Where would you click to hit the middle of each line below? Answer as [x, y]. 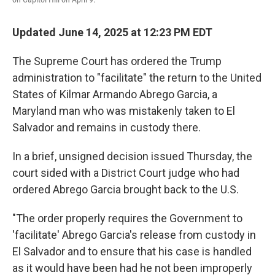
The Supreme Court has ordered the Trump [117, 61]
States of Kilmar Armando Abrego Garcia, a [115, 94]
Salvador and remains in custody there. [107, 127]
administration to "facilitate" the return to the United [137, 78]
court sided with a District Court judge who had [126, 173]
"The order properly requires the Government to [127, 218]
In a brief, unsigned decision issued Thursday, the [132, 156]
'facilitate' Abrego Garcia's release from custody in [134, 235]
